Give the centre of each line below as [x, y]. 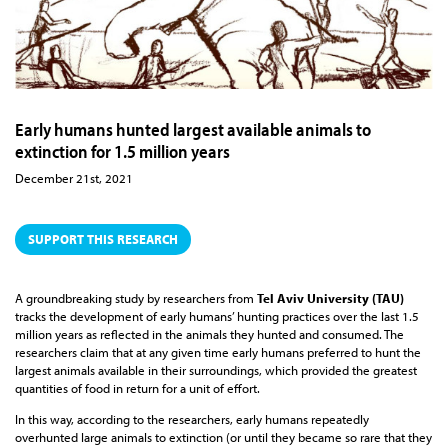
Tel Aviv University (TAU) [330, 298]
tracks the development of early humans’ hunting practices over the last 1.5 [217, 316]
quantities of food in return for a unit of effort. [137, 388]
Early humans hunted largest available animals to [193, 129]
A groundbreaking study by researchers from [136, 298]
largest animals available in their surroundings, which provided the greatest [216, 370]
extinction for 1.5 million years [122, 151]
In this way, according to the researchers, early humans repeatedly [192, 419]
